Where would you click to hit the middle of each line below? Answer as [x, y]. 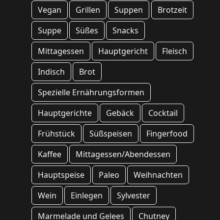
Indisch [51, 72]
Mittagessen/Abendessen [123, 154]
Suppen [129, 10]
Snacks [126, 31]
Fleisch [175, 51]
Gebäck [120, 113]
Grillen [88, 10]
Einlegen [87, 196]
